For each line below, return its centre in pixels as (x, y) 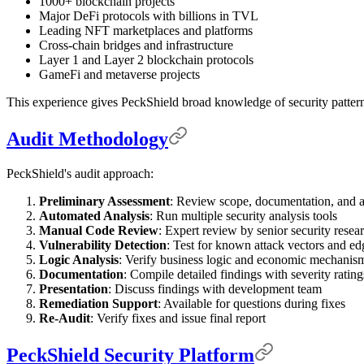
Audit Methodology (87, 139)
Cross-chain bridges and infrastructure (136, 45)
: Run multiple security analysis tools (243, 215)
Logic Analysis (79, 259)
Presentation (74, 288)
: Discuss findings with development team (215, 288)
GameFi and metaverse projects (119, 74)
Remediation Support (98, 303)
